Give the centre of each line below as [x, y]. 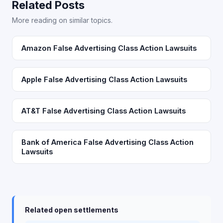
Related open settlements [72, 210]
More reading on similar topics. [62, 20]
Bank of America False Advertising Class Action [108, 142]
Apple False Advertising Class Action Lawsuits [104, 79]
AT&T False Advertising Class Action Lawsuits [104, 111]
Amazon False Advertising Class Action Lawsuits [109, 48]
